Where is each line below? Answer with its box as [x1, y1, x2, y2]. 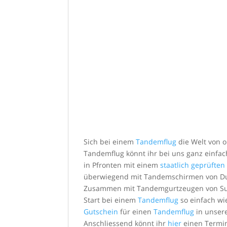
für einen [118, 206, 154, 216]
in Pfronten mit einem [84, 160, 161, 170]
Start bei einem [84, 195, 138, 205]
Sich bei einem [84, 136, 136, 146]
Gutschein [84, 206, 119, 216]
